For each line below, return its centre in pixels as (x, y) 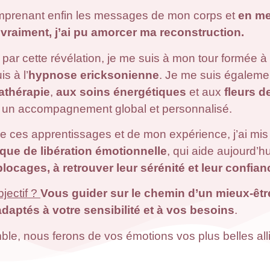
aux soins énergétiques (122, 92)
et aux (206, 92)
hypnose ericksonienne (93, 75)
